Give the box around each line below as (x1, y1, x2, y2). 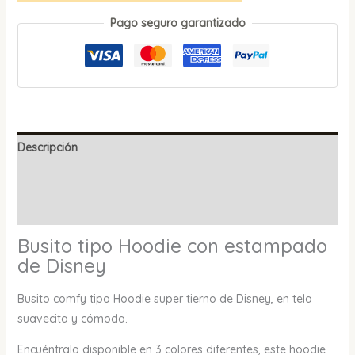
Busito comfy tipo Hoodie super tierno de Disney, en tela (17, 292, 312, 307)
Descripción (17, 140, 78, 155)
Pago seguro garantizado (109, 16, 246, 31)
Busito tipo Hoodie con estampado (17, 234, 327, 258)
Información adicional (17, 171, 131, 186)
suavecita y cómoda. (17, 311, 128, 326)
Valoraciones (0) (17, 202, 105, 217)
